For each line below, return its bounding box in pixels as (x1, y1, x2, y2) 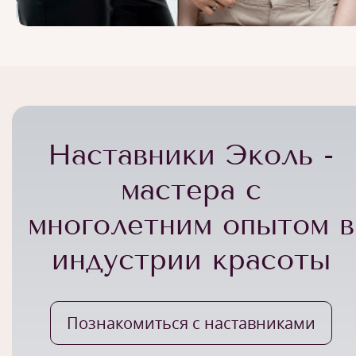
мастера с (120, 172, 261, 207)
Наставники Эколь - (48, 137, 334, 172)
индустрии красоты (51, 242, 331, 277)
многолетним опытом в (27, 207, 354, 242)
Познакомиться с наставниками (66, 311, 315, 334)
